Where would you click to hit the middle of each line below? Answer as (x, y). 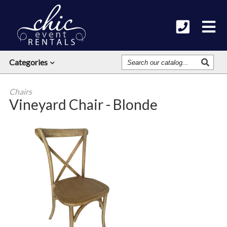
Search (134, 59)
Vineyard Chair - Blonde (83, 104)
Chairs (20, 91)
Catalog (136, 75)
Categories (28, 62)
